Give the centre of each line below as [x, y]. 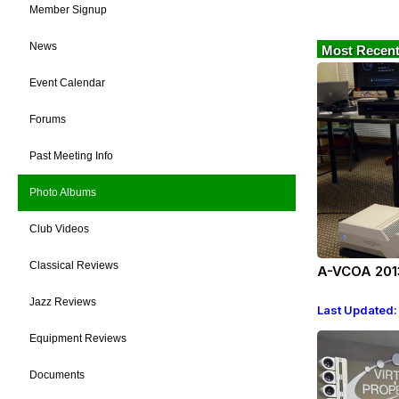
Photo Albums [63, 192]
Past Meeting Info [71, 156]
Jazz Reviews [63, 302]
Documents [57, 375]
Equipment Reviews [78, 338]
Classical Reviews [74, 265]
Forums [48, 119]
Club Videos [59, 229]
